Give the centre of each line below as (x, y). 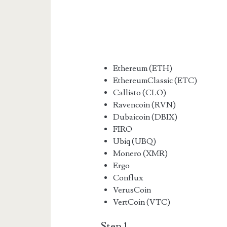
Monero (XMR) (141, 153)
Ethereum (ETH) (143, 68)
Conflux (128, 178)
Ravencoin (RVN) (145, 105)
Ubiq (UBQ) (135, 141)
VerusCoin (132, 190)
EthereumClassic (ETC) (155, 80)
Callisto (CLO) (140, 92)
